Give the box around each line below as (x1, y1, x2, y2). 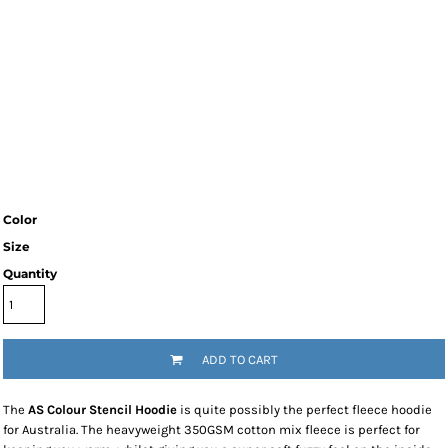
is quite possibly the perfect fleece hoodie (177, 402, 432, 417)
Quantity (3, 266, 57, 281)
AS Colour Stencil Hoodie (28, 402, 177, 417)
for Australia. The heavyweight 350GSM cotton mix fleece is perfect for (3, 422, 420, 437)
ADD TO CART (202, 351, 279, 367)
